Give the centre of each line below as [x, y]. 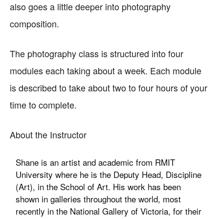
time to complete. [43, 105]
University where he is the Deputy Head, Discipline [109, 174]
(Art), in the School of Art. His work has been [99, 186]
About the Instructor [48, 134]
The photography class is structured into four [97, 53]
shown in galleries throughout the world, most [99, 199]
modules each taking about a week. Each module [106, 70]
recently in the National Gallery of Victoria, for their [109, 211]
